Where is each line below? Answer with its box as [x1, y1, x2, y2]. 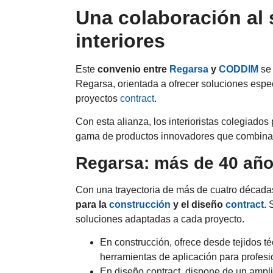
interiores [76, 29, 165, 52]
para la [76, 199, 109, 210]
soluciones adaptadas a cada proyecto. [76, 213, 244, 224]
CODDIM [219, 63, 258, 74]
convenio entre [97, 63, 169, 74]
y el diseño [171, 199, 225, 210]
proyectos [76, 93, 120, 104]
